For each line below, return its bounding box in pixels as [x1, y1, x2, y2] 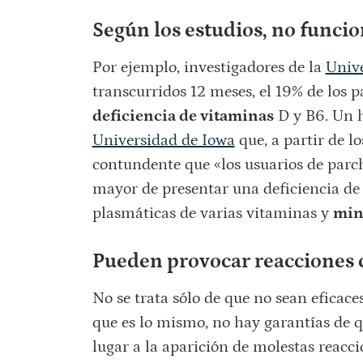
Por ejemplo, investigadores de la [92, 58, 326, 77]
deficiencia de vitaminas [92, 107, 274, 126]
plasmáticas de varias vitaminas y [92, 204, 333, 223]
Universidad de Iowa [92, 131, 235, 150]
